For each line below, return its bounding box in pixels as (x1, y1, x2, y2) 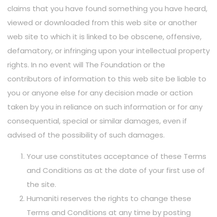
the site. (27, 179, 56, 189)
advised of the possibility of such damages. (7, 130, 165, 140)
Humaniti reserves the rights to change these (27, 193, 191, 203)
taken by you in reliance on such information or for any (7, 102, 202, 112)
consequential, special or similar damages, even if (7, 116, 187, 126)
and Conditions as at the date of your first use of (27, 165, 205, 175)
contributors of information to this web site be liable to (7, 74, 206, 84)
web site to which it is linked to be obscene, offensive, (7, 31, 201, 42)
